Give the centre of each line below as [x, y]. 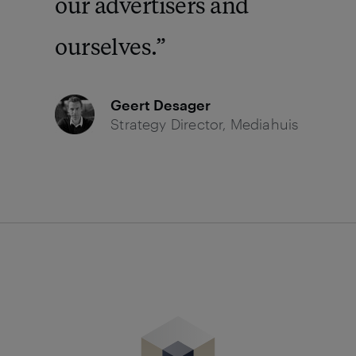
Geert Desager [161, 105]
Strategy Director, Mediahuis [205, 124]
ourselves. [105, 49]
